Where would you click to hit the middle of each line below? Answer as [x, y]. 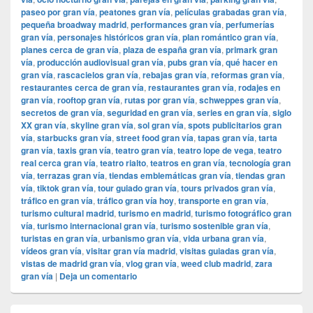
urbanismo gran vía [140, 239]
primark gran [252, 50]
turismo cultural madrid [67, 213]
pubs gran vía [195, 63]
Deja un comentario [98, 276]
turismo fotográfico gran [243, 213]
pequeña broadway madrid [74, 25]
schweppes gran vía [239, 100]
